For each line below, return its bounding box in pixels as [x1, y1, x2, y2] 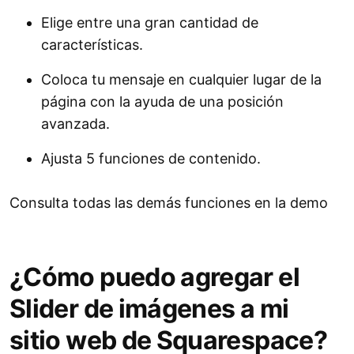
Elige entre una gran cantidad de [41, 14, 258, 32]
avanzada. [41, 115, 110, 133]
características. [41, 36, 143, 54]
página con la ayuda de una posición [41, 93, 284, 111]
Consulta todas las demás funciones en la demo [9, 194, 328, 212]
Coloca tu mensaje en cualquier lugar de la [41, 71, 322, 88]
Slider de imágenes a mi [9, 293, 289, 325]
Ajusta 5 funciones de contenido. [41, 150, 261, 168]
